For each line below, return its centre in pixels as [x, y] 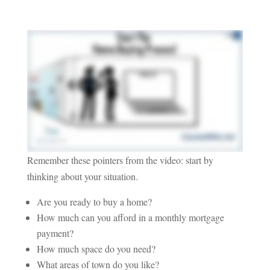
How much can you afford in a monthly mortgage [130, 217]
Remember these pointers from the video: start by [120, 160]
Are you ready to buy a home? [94, 201]
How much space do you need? [96, 248]
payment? [55, 233]
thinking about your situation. [82, 176]
